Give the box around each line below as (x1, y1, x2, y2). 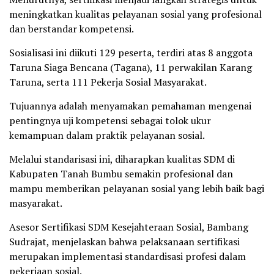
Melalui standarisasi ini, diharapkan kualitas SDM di (9, 152, 235, 166)
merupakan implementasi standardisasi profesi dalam (9, 249, 246, 263)
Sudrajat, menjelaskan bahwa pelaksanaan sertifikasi (9, 234, 240, 248)
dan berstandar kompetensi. (9, 21, 134, 35)
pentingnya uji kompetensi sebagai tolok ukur (9, 113, 211, 127)
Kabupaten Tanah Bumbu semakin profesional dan (9, 166, 233, 180)
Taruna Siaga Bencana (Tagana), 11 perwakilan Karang (9, 60, 252, 74)
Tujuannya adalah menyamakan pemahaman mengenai (9, 98, 251, 113)
